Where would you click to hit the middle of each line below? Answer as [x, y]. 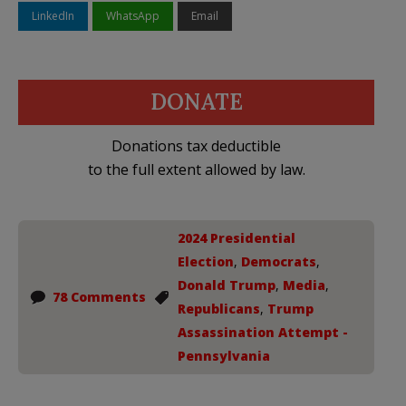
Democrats [279, 261]
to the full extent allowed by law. [196, 169]
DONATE [196, 101]
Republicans [219, 308]
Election [206, 261]
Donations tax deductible [196, 145]
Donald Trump [227, 285]
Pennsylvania [224, 355]
